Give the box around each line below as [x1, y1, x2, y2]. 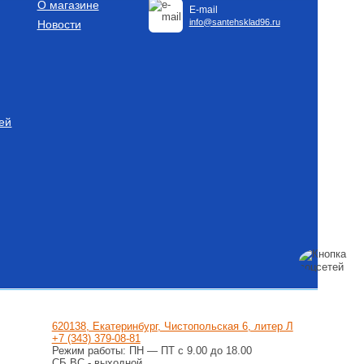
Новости [37, 17, 81, 31]
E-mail [188, 3, 218, 15]
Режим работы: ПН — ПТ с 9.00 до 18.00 [51, 344, 252, 357]
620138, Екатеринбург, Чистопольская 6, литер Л [51, 319, 293, 332]
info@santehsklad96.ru [188, 16, 280, 27]
